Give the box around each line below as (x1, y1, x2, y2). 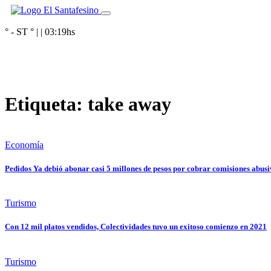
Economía (5, 139, 44, 150)
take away (88, 93, 171, 116)
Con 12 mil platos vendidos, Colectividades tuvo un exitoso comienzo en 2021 (5, 222, 267, 232)
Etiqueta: (5, 93, 88, 116)
